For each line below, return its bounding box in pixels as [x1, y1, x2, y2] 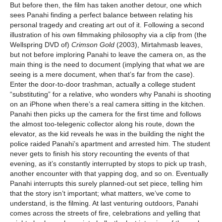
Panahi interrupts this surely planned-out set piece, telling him [10, 179, 203, 188]
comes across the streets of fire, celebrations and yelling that [10, 209, 200, 218]
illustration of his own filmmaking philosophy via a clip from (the [10, 31, 207, 39]
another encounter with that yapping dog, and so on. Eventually [10, 169, 208, 178]
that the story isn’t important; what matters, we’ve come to [10, 189, 191, 198]
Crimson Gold [71, 41, 114, 49]
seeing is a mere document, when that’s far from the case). [10, 70, 195, 79]
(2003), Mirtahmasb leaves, [114, 41, 203, 49]
